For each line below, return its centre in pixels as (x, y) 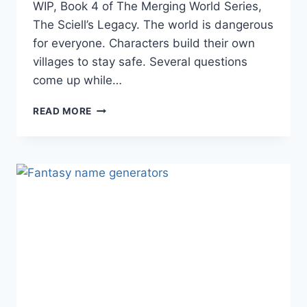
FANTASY (115, 122)
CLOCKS (112, 209)
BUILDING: (117, 151)
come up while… (77, 81)
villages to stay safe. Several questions (140, 62)
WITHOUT (116, 194)
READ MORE (63, 111)
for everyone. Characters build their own (144, 44)
